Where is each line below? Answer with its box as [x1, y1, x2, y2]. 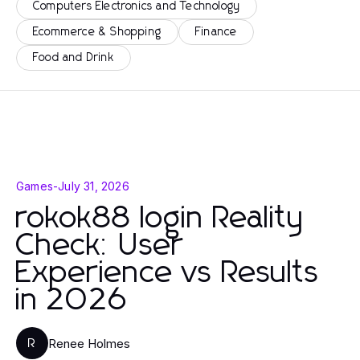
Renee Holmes [48, 335, 130, 351]
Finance [195, 27, 238, 38]
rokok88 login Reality [16, 203, 305, 234]
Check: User [16, 231, 183, 261]
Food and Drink [33, 52, 114, 63]
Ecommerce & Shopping [33, 27, 162, 38]
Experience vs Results [16, 258, 320, 288]
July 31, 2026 [58, 179, 129, 193]
